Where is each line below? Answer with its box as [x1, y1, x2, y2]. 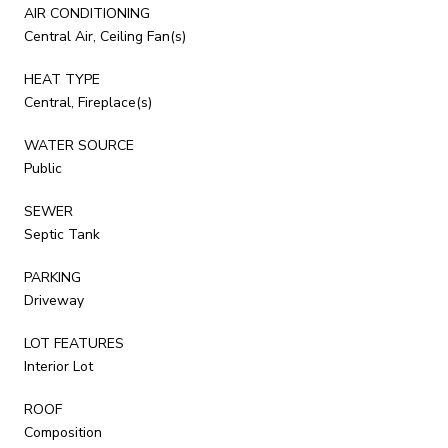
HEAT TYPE [24, 69, 100, 89]
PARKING [24, 267, 81, 287]
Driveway [24, 290, 84, 310]
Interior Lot [24, 356, 93, 376]
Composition [24, 422, 102, 442]
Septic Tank [24, 224, 100, 244]
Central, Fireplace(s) [24, 92, 152, 112]
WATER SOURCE [24, 135, 134, 155]
